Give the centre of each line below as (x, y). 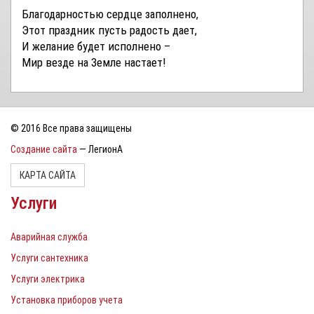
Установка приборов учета (67, 300)
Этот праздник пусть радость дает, (109, 30)
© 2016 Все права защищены (71, 128)
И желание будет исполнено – (96, 46)
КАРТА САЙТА (48, 175)
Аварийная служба (49, 237)
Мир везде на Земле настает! (94, 62)
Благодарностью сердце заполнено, (110, 14)
